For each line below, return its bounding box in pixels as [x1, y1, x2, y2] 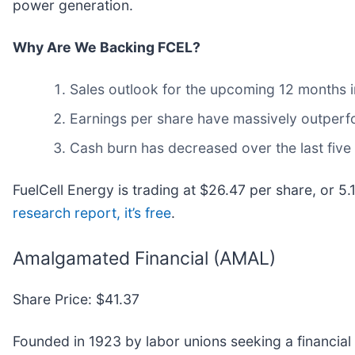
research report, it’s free [13, 204, 171, 221]
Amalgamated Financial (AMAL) [13, 246, 276, 269]
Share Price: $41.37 [13, 290, 139, 307]
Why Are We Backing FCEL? [13, 38, 200, 55]
